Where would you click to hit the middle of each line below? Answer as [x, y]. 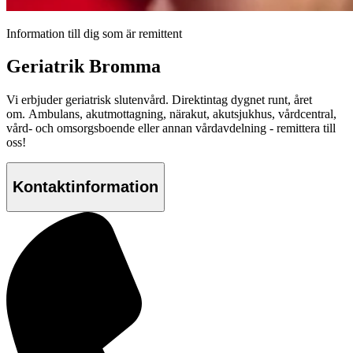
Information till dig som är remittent [94, 33]
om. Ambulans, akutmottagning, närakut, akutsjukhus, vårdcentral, [171, 114]
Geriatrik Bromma [84, 67]
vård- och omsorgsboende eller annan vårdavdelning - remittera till [171, 128]
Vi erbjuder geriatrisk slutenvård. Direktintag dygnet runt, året [159, 100]
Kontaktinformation [85, 186]
